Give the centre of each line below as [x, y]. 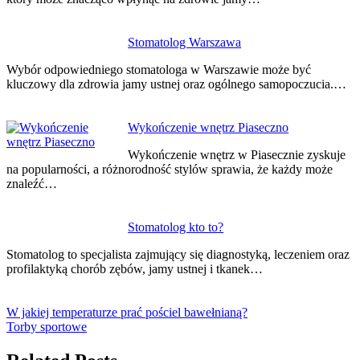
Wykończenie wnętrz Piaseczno [209, 128]
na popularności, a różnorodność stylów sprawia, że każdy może [170, 170]
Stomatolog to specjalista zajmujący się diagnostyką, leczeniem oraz [178, 255]
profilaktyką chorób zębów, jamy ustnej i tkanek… [135, 269]
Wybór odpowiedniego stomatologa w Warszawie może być [159, 70]
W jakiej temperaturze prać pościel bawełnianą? [127, 313]
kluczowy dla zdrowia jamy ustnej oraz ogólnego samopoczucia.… [176, 84]
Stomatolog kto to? [176, 227]
